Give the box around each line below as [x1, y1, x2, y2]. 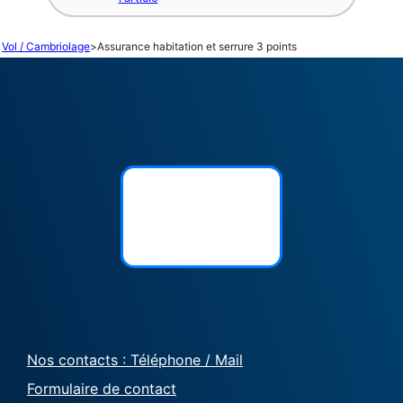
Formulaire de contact [27, 379, 176, 398]
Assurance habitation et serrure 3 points [97, 39, 297, 53]
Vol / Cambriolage [2, 39, 90, 53]
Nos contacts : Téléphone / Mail [27, 350, 243, 369]
